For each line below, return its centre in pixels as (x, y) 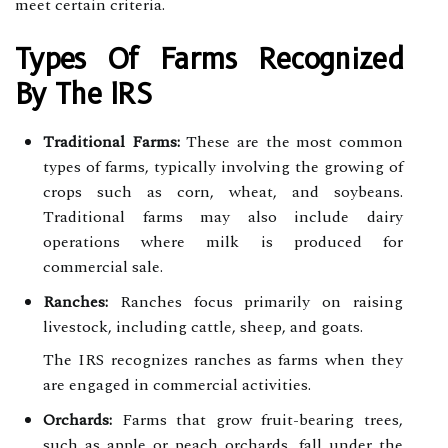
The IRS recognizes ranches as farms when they (223, 359)
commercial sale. (103, 266)
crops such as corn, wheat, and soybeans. (223, 191)
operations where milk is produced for (223, 241)
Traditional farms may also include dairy (223, 216)
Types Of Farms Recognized (209, 58)
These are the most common (291, 141)
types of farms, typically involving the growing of (223, 166)
